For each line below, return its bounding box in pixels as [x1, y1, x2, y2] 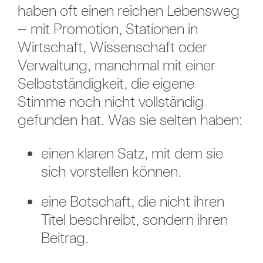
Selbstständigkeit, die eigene [17, 74, 194, 93]
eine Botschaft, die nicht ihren [41, 192, 224, 211]
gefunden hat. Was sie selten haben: [17, 110, 242, 129]
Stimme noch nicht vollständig [17, 92, 204, 111]
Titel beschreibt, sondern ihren [41, 210, 228, 229]
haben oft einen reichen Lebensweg [17, 1, 240, 20]
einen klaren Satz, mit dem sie [41, 144, 223, 163]
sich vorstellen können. [41, 162, 181, 181]
